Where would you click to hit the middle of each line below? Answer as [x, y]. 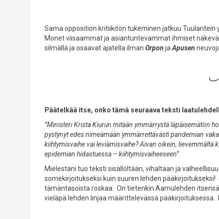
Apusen [183, 48]
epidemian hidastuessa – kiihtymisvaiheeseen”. [112, 154]
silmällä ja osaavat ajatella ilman [95, 48]
